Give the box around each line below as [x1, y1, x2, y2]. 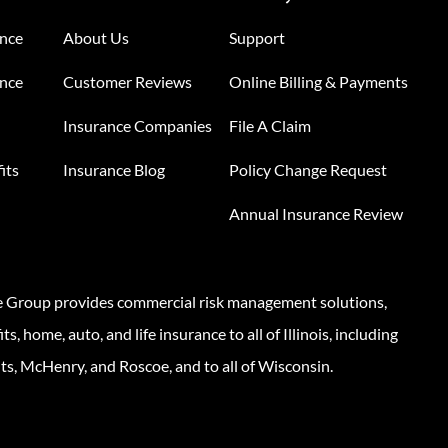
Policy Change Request [229, 160, 388, 180]
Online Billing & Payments [229, 72, 409, 92]
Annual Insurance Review [229, 204, 404, 224]
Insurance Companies [62, 116, 212, 136]
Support [229, 28, 286, 48]
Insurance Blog [62, 160, 165, 180]
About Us [62, 28, 129, 48]
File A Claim [229, 116, 312, 136]
